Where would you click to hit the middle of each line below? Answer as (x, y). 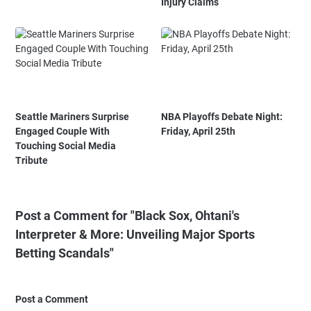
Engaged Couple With (62, 131)
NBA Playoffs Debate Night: (222, 116)
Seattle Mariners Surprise (72, 116)
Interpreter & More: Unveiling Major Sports (135, 234)
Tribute (32, 160)
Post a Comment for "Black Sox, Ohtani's (127, 215)
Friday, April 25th (199, 131)
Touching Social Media (66, 145)
